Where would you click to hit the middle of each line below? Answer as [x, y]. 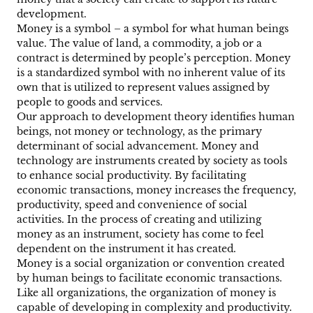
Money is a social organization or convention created [151, 264]
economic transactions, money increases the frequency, [156, 190]
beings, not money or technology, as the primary [139, 132]
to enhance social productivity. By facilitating [131, 176]
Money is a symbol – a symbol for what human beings [153, 29]
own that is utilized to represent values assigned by [143, 88]
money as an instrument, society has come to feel [140, 234]
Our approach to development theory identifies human [156, 117]
